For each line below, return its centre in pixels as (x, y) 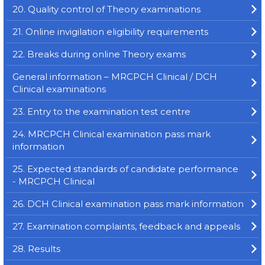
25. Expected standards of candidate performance (125, 169)
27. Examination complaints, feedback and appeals (126, 226)
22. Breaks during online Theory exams (99, 54)
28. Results (36, 249)
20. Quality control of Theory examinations (106, 9)
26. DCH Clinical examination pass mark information (128, 204)
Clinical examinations (59, 89)
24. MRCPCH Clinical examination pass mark (112, 134)
